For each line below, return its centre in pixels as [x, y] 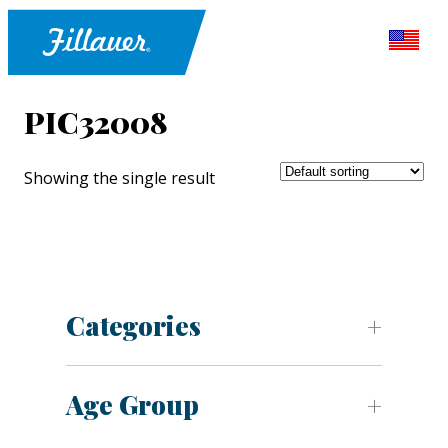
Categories [133, 326]
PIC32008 [96, 122]
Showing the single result [119, 178]
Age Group [132, 405]
